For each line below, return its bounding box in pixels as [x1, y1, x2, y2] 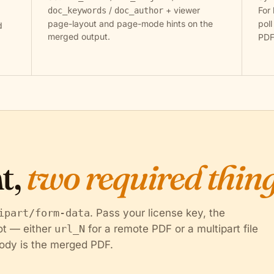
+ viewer [163, 5, 200, 15]
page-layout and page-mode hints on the [47, 18, 213, 29]
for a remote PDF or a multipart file [85, 223, 258, 235]
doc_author [114, 6, 163, 15]
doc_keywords [47, 6, 106, 15]
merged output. [47, 31, 110, 42]
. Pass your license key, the [90, 207, 225, 219]
